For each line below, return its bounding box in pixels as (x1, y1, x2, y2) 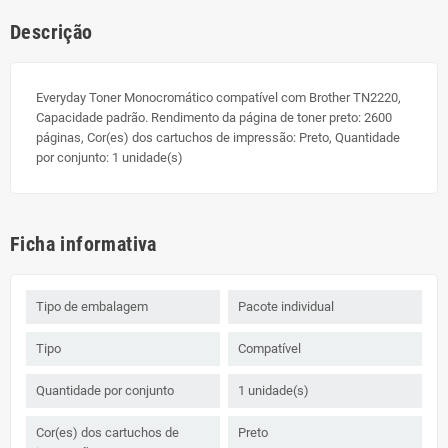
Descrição (10, 20, 93, 45)
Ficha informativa (10, 232, 157, 257)
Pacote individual (238, 299, 334, 315)
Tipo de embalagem (36, 299, 148, 315)
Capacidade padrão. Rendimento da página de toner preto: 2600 (36, 110, 392, 126)
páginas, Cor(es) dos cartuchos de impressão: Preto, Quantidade (36, 130, 400, 146)
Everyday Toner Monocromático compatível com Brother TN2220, (36, 90, 401, 106)
